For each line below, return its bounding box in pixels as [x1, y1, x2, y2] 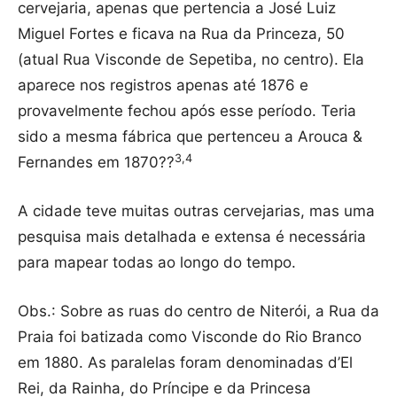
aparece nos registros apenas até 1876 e [18, 76, 308, 95]
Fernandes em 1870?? [18, 153, 175, 172]
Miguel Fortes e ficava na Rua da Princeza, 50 [18, 25, 345, 43]
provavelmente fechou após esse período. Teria [18, 102, 356, 121]
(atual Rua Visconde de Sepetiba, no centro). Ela [18, 51, 364, 69]
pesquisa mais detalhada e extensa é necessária [18, 228, 366, 246]
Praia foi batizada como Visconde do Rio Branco [18, 328, 362, 346]
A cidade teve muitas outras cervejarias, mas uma [18, 202, 375, 221]
